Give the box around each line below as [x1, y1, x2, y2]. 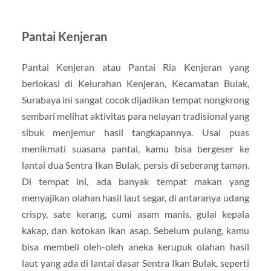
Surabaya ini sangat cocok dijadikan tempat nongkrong [21, 93, 250, 105]
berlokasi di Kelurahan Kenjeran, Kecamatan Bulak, [21, 77, 250, 89]
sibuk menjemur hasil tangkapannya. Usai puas [21, 126, 250, 138]
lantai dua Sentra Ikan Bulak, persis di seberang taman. [21, 158, 250, 171]
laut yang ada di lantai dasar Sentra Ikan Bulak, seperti [21, 256, 250, 269]
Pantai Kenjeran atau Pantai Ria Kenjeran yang [21, 60, 250, 73]
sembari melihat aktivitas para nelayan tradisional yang [21, 109, 250, 122]
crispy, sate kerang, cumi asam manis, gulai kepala [21, 207, 250, 220]
